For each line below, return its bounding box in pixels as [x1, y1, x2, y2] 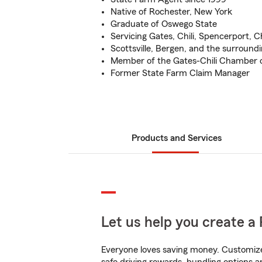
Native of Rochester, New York [111, 7, 232, 16]
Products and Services [132, 133, 222, 143]
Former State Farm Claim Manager [111, 68, 250, 78]
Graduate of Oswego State [111, 19, 217, 29]
